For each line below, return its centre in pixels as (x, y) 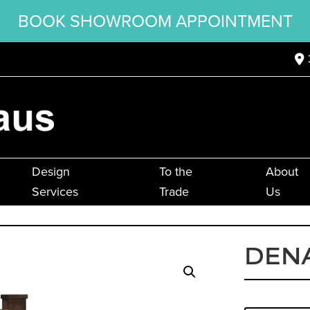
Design (51, 172)
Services (55, 192)
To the (175, 172)
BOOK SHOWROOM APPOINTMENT (155, 21)
